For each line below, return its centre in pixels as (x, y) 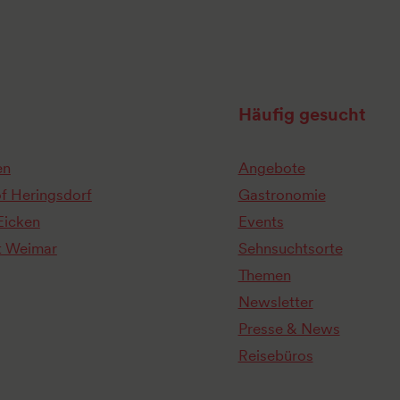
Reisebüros (275, 356)
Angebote (271, 168)
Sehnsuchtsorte (290, 249)
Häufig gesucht (302, 115)
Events (261, 222)
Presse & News (289, 329)
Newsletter (275, 302)
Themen (264, 275)
